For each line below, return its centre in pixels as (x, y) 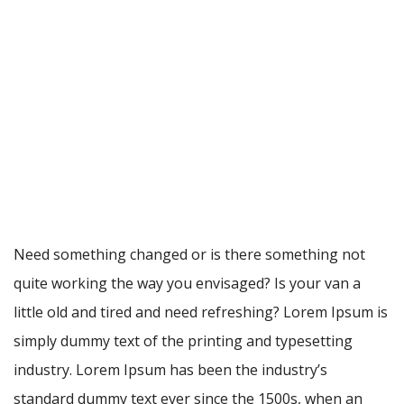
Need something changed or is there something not (189, 255)
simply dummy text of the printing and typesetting (183, 341)
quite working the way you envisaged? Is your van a (187, 284)
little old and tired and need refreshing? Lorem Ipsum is (201, 312)
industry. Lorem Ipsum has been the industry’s (170, 370)
